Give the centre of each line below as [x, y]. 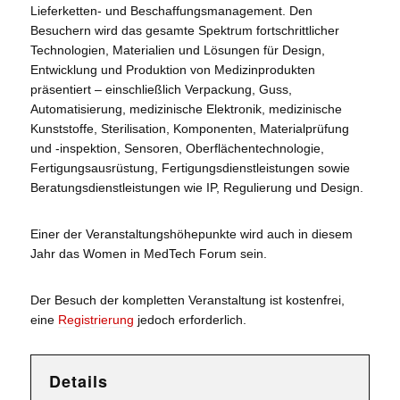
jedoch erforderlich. [190, 319]
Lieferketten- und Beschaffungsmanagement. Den [171, 10]
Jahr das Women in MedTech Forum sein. [148, 253]
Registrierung [96, 319]
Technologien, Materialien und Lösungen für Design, [177, 50]
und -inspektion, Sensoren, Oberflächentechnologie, [177, 148]
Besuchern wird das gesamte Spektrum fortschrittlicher [184, 30]
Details [78, 381]
